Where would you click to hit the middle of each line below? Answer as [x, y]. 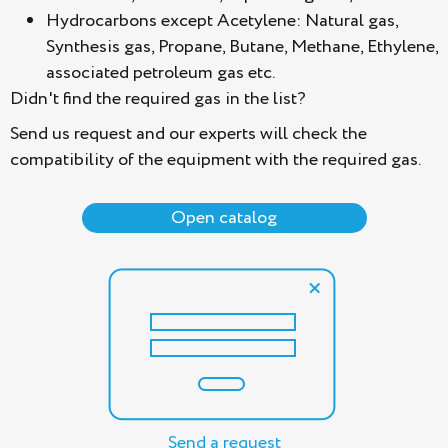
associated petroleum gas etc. [160, 72]
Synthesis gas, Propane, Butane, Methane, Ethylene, [242, 46]
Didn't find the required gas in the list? [158, 98]
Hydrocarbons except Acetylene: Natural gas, [222, 20]
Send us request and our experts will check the [188, 133]
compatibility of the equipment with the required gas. [215, 159]
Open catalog [224, 217]
